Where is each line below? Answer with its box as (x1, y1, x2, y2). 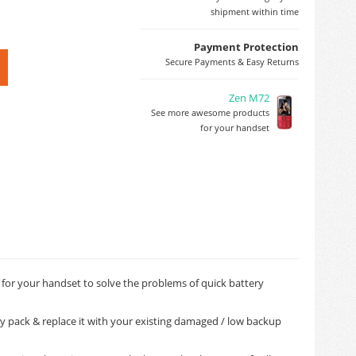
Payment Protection (194, 39, 299, 54)
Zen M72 (229, 90, 269, 105)
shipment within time (211, 5, 299, 17)
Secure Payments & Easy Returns (165, 55, 299, 68)
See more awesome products (151, 106, 269, 118)
